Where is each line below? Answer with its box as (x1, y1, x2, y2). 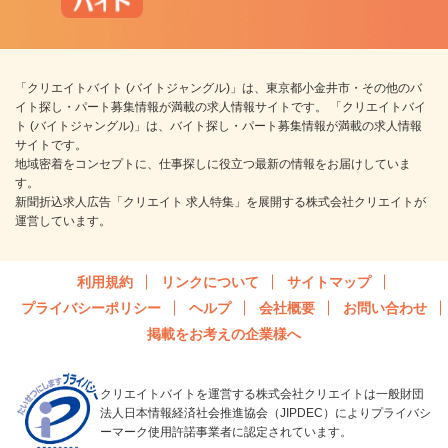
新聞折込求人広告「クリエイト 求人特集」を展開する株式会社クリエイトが (15, 195, 426, 210)
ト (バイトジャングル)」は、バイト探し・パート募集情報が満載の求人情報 (15, 119, 422, 134)
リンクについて (161, 274, 259, 291)
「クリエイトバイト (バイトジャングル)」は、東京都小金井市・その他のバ (15, 81, 422, 96)
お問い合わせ (343, 300, 427, 317)
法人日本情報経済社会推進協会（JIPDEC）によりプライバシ (100, 406, 431, 421)
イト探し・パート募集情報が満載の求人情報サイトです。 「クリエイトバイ (15, 100, 426, 115)
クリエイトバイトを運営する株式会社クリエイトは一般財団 (100, 387, 424, 402)
